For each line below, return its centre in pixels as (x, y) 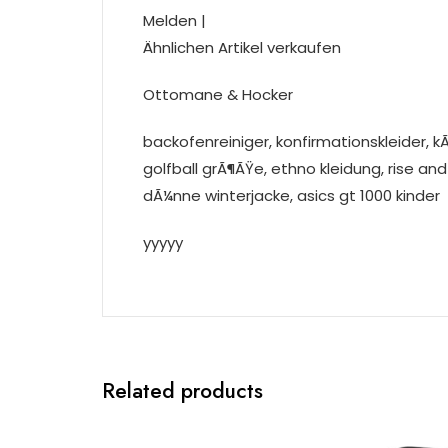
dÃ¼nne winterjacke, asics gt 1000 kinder (291, 195)
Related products (182, 391)
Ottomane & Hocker (218, 94)
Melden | (174, 20)
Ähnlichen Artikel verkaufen (242, 47)
